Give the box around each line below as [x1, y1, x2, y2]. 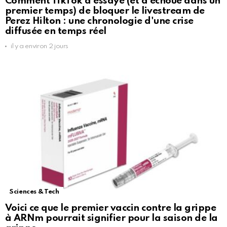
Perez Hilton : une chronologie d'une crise [5, 16, 194, 26]
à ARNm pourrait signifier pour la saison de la [5, 213, 218, 223]
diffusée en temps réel [5, 26, 106, 36]
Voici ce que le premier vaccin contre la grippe [5, 203, 216, 213]
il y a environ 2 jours [11, 43, 69, 50]
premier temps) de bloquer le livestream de [5, 6, 205, 16]
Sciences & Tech [9, 188, 59, 195]
